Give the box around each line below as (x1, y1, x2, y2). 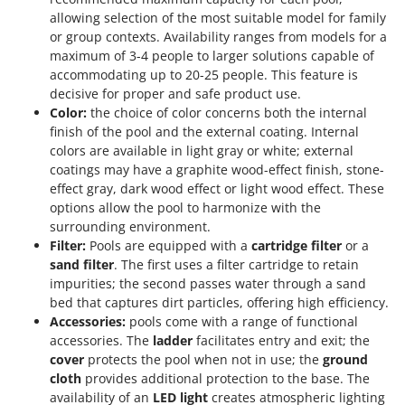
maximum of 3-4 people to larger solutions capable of (50, 47, 374, 65)
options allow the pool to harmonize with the (50, 199, 321, 217)
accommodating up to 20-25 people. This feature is (50, 66, 358, 84)
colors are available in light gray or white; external (50, 142, 353, 160)
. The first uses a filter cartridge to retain (114, 256, 359, 274)
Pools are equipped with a (86, 237, 251, 255)
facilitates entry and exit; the (193, 332, 370, 350)
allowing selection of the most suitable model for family (50, 9, 386, 27)
